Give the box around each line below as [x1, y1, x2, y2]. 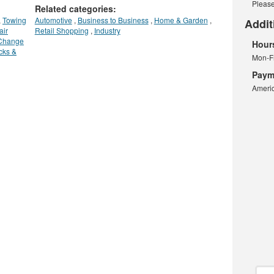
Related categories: [34, 2, 116, 15]
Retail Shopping [34, 25, 89, 36]
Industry [94, 25, 120, 36]
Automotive [34, 15, 72, 26]
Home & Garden [154, 15, 208, 26]
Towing [2, 15, 26, 26]
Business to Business [77, 15, 149, 26]
